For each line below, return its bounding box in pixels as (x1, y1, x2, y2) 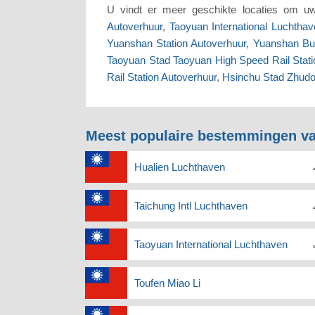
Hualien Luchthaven (134, 161, 225, 174)
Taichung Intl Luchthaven (134, 200, 247, 212)
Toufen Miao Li (134, 277, 200, 290)
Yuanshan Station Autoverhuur (107, 37, 247, 50)
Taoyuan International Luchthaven (134, 238, 288, 251)
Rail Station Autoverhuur (107, 71, 217, 84)
